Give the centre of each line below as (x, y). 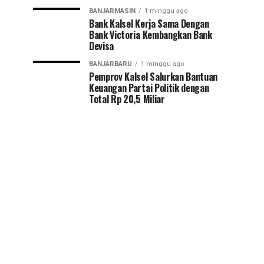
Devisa (102, 46)
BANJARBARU (110, 64)
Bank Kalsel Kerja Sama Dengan (149, 23)
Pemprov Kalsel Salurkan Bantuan (154, 76)
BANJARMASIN (112, 11)
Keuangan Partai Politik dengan (149, 88)
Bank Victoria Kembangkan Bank (151, 34)
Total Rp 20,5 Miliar (127, 99)
